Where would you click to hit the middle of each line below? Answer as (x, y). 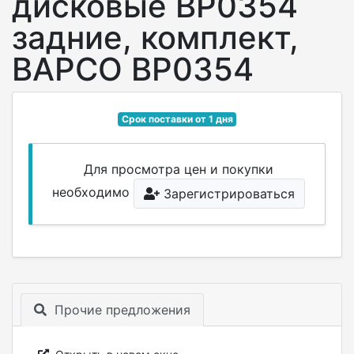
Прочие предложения (120, 310)
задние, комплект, (155, 38)
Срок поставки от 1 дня (177, 119)
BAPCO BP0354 (133, 69)
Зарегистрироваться (228, 194)
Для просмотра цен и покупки (179, 169)
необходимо (92, 192)
